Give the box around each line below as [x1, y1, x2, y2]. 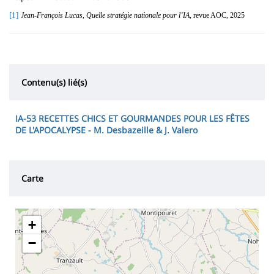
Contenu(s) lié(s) [21, 76, 87, 89]
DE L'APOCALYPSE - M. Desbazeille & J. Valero [15, 124, 198, 136]
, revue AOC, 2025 [190, 11, 245, 20]
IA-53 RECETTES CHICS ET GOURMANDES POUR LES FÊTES [15, 113, 250, 125]
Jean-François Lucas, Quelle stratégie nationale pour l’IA [21, 11, 190, 20]
